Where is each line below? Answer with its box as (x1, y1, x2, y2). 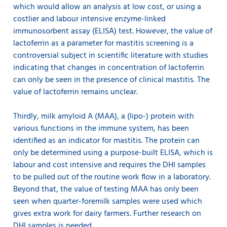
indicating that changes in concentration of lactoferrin (13, 61, 204, 75)
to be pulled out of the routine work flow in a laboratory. (13, 171, 211, 184)
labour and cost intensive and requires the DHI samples (13, 159, 206, 172)
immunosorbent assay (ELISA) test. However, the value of (13, 25, 212, 39)
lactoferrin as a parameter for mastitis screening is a (13, 37, 194, 51)
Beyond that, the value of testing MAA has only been (13, 183, 199, 197)
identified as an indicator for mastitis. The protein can (13, 134, 200, 148)
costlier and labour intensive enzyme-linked (13, 13, 166, 26)
